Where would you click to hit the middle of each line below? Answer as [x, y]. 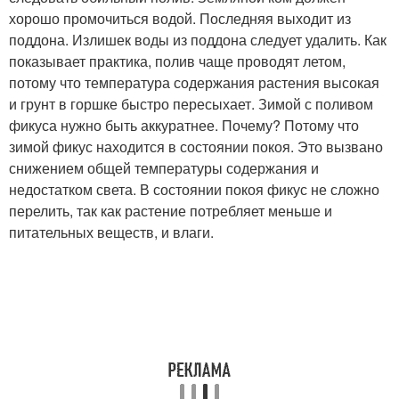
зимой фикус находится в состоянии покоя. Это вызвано [196, 147]
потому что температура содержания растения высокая [194, 82]
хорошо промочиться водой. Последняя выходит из [180, 18]
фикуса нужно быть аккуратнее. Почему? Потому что [184, 125]
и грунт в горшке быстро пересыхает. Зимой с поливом [191, 104]
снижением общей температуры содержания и [164, 168]
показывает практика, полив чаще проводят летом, [177, 61]
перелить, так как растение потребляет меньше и [171, 211]
